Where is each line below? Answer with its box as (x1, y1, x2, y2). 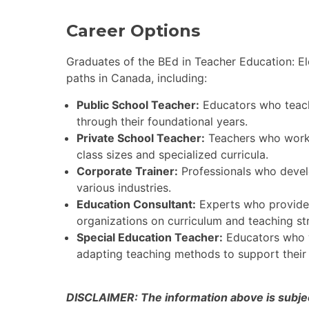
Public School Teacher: (77, 98, 199, 112)
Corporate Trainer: (77, 164, 178, 179)
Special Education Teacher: (77, 230, 223, 245)
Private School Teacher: (77, 131, 205, 146)
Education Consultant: (77, 197, 196, 212)
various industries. (77, 181, 171, 195)
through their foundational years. (77, 114, 248, 129)
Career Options (66, 21, 200, 41)
